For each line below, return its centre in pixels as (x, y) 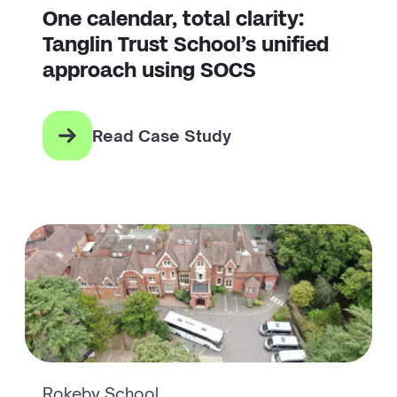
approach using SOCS (149, 70)
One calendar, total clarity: (173, 19)
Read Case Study (162, 135)
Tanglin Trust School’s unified (186, 44)
